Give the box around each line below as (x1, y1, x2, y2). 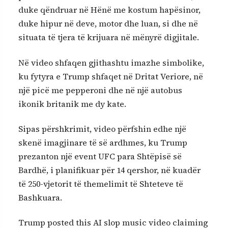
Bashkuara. (18, 192, 62, 204)
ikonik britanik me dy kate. (18, 98, 126, 109)
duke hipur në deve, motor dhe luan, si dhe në (18, 18, 198, 30)
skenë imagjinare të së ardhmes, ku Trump (18, 137, 187, 149)
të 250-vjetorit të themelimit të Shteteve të (18, 178, 183, 190)
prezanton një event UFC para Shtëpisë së (18, 151, 182, 162)
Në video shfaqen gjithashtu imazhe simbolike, (18, 56, 204, 68)
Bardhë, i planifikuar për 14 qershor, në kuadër (18, 164, 201, 176)
